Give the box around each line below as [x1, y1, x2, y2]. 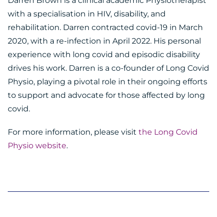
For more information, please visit [8, 127, 139, 137]
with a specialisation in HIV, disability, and [8, 9, 166, 18]
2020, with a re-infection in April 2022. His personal [8, 36, 201, 46]
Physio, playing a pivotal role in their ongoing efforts [8, 77, 207, 86]
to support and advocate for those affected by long [8, 90, 205, 100]
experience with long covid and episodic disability [8, 49, 200, 59]
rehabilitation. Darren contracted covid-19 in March [8, 22, 203, 32]
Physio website [8, 140, 66, 150]
